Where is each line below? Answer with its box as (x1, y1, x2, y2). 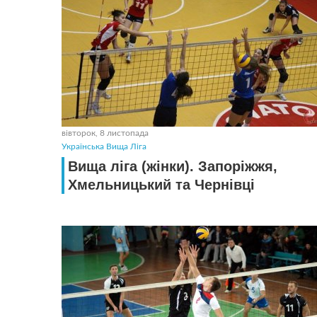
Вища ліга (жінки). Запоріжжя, (68, 158, 277, 174)
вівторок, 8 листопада (62, 129, 149, 137)
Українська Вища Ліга (62, 142, 146, 151)
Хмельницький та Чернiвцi (68, 177, 255, 192)
